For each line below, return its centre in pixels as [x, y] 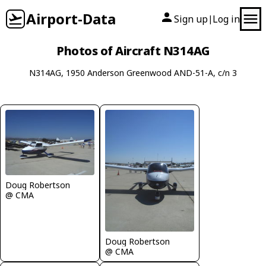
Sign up [191, 19]
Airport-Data [71, 19]
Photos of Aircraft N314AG [133, 51]
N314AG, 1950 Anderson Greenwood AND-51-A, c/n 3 [133, 73]
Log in [226, 19]
